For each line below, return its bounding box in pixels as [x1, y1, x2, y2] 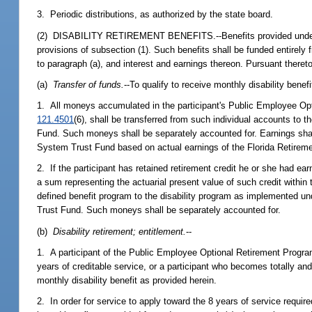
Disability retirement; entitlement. [53, 226, 187, 237]
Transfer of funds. [53, 79, 125, 90]
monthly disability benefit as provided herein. [37, 274, 217, 286]
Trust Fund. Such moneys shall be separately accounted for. [37, 205, 281, 216]
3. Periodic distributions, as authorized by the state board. [37, 9, 274, 20]
